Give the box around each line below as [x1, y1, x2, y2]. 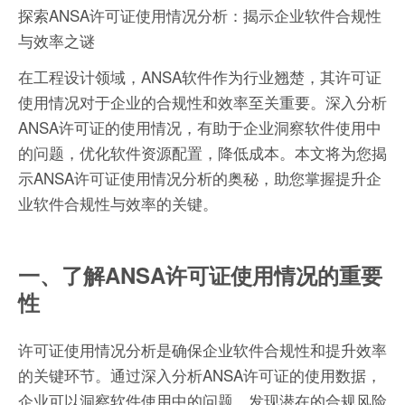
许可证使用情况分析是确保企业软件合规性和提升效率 [18, 338, 387, 362]
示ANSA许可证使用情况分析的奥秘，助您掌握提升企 [18, 166, 381, 190]
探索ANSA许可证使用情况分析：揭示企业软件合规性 [18, 4, 381, 27]
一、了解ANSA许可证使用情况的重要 [18, 259, 382, 291]
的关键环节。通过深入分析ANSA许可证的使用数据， [18, 363, 381, 387]
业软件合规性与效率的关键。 [18, 192, 218, 215]
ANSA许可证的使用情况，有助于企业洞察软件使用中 [18, 116, 381, 139]
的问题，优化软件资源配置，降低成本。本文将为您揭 [18, 141, 387, 165]
